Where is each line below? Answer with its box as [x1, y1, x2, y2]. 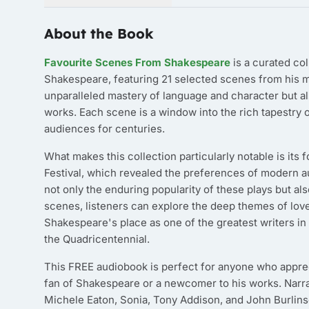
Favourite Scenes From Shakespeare [44, 56, 230, 69]
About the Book [44, 25, 154, 42]
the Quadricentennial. [44, 232, 150, 246]
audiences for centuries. [44, 122, 165, 135]
